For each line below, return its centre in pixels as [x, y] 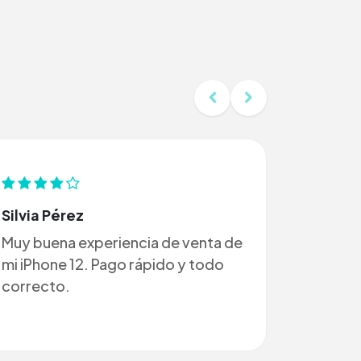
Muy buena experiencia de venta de [122, 242]
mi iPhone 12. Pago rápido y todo [113, 263]
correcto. [36, 285]
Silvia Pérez [43, 214]
